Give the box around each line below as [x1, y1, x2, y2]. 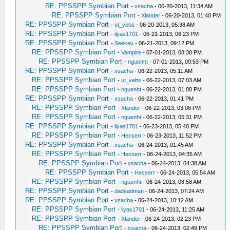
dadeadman [114, 188, 144, 195]
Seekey [114, 40, 134, 47]
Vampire [121, 49, 142, 56]
